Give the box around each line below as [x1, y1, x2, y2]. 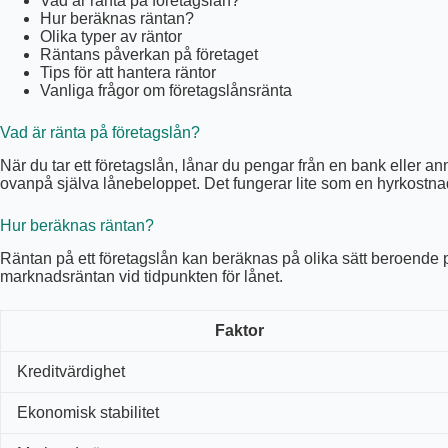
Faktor [214, 321, 264, 339]
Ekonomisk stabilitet [17, 403, 159, 421]
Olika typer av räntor [40, 28, 182, 45]
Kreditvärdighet [17, 362, 125, 380]
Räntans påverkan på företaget [40, 46, 258, 63]
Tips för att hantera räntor [40, 64, 216, 81]
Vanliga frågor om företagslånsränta [40, 82, 292, 99]
